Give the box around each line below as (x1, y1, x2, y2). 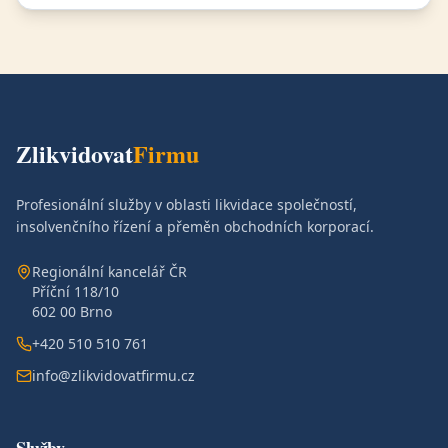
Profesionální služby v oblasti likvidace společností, (16, 195, 357, 214)
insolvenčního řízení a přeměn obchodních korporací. (16, 217, 374, 236)
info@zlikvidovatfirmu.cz (32, 366, 195, 385)
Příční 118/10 (32, 282, 119, 301)
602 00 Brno (32, 302, 112, 321)
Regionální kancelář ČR (32, 262, 187, 281)
